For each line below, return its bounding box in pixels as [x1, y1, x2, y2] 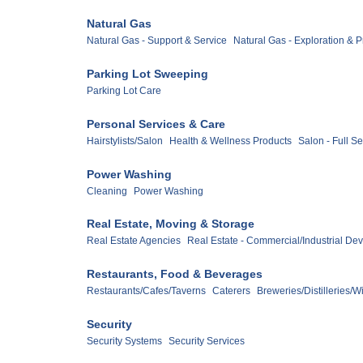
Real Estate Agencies [87, 235, 181, 247]
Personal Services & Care [87, 117, 225, 130]
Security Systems [87, 335, 162, 348]
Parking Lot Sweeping [87, 66, 208, 80]
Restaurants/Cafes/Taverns [87, 285, 206, 297]
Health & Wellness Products [169, 135, 292, 147]
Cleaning [87, 185, 127, 197]
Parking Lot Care [87, 84, 161, 96]
